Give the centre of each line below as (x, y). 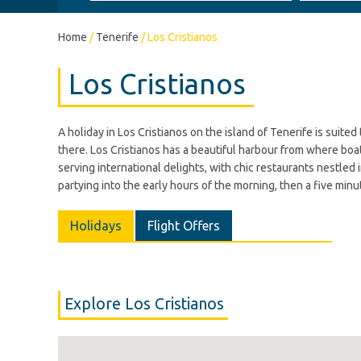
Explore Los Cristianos (144, 304)
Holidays (96, 226)
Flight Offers (184, 226)
